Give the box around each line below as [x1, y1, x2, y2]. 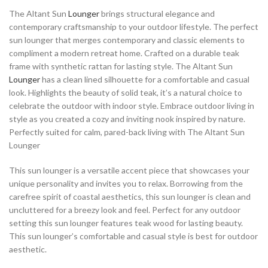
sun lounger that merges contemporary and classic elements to [9, 35, 245, 45]
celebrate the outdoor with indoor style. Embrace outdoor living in [9, 100, 254, 111]
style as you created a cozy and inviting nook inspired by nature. [9, 114, 245, 124]
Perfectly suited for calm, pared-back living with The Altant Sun [9, 127, 245, 138]
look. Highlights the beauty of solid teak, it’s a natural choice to [9, 87, 242, 98]
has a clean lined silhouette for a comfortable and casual [40, 74, 249, 85]
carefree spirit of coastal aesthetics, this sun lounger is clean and [9, 191, 251, 202]
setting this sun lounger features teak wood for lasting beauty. [9, 218, 243, 229]
